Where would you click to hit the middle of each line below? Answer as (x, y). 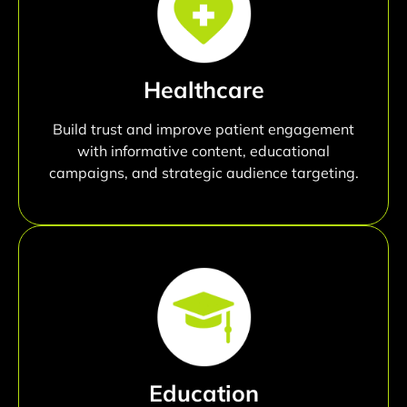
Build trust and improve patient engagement (203, 129)
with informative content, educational (203, 151)
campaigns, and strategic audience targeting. (203, 173)
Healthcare (203, 90)
